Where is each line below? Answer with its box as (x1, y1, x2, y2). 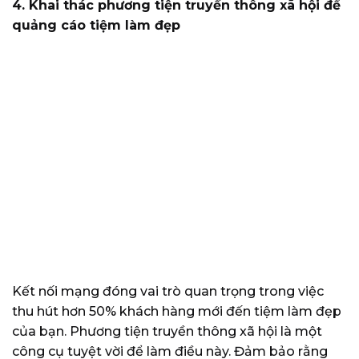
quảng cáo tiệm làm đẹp (12, 18, 180, 34)
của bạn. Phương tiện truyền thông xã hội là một (12, 324, 322, 340)
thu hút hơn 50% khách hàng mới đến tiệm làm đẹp (12, 304, 341, 320)
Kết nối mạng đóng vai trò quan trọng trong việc (12, 284, 324, 300)
